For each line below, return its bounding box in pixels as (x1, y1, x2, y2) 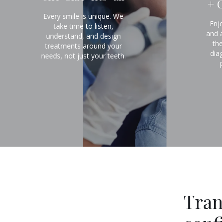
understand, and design (46, 31, 121, 41)
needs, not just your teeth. (41, 51, 126, 60)
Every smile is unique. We (43, 11, 123, 21)
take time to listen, (53, 21, 113, 31)
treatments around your (45, 41, 122, 51)
